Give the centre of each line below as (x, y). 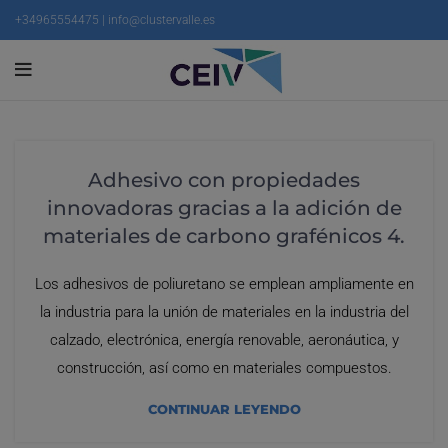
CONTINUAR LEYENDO (224, 409)
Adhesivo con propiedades (224, 180)
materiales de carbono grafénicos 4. (224, 236)
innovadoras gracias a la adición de (224, 208)
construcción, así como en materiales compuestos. (224, 368)
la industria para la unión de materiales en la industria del (224, 312)
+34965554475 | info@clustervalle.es (115, 20)
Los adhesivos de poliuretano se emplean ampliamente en (224, 284)
